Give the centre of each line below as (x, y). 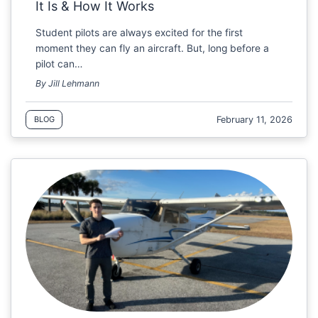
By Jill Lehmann (68, 84)
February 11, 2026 (255, 119)
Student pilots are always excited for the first (139, 32)
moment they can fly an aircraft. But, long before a (153, 48)
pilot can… (59, 64)
